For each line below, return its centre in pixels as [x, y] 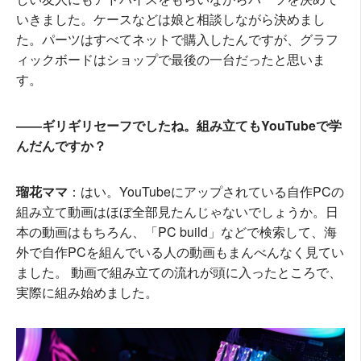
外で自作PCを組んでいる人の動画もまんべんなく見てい [180, 251]
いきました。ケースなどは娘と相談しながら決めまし [171, 19]
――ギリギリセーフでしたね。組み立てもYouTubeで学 [179, 125]
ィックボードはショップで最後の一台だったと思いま [171, 59]
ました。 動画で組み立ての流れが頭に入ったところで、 [179, 272]
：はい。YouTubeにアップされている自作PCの [206, 191]
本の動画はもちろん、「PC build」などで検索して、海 [176, 231]
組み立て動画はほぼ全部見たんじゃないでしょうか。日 [177, 211]
